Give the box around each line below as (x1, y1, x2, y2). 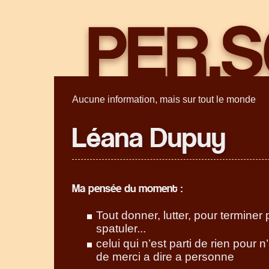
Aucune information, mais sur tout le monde (72, 94, 256, 104)
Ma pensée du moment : (72, 181, 183, 196)
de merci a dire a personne (96, 250, 234, 263)
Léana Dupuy (72, 121, 226, 157)
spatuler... (96, 222, 146, 235)
